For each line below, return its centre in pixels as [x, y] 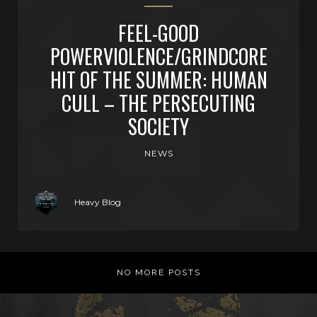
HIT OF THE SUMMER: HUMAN [158, 79]
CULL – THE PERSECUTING [158, 103]
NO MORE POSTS [158, 272]
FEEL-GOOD [158, 33]
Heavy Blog [98, 202]
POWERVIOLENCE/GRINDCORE [158, 56]
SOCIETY [158, 126]
